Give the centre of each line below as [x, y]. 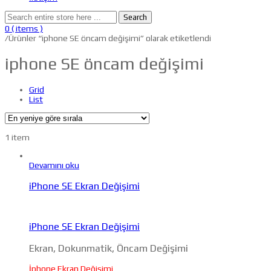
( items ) [27, 28]
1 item [17, 138]
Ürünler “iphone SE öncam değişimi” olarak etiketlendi [110, 38]
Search [135, 17]
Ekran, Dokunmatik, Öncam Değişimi [109, 248]
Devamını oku [54, 165]
